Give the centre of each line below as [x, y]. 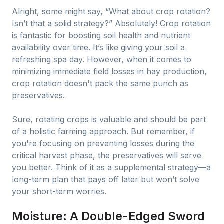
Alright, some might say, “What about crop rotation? [111, 11]
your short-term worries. [59, 191]
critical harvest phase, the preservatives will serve [107, 155]
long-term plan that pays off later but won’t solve [106, 179]
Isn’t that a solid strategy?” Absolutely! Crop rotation [111, 23]
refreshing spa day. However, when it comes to [102, 59]
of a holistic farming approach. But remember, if [103, 131]
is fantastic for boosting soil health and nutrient [101, 35]
